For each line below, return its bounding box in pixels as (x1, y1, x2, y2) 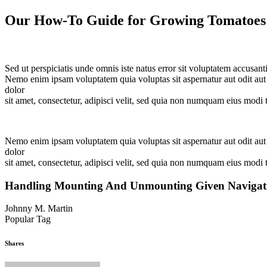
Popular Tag (5, 214, 51, 225)
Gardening (51, 214, 91, 225)
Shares (5, 240, 24, 247)
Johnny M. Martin (5, 203, 73, 214)
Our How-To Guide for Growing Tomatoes (5, 12, 266, 28)
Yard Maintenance (112, 214, 181, 225)
